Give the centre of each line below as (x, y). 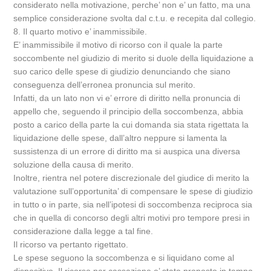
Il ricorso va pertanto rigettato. (71, 244)
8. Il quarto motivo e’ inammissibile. (80, 31)
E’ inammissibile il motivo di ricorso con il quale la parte (118, 45)
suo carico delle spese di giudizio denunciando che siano (122, 71)
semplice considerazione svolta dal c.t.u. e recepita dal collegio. (135, 18)
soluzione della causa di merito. (74, 165)
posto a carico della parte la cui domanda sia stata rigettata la (131, 125)
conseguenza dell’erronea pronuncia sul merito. (105, 85)
